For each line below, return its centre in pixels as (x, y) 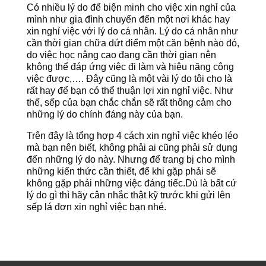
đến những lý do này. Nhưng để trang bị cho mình (131, 159)
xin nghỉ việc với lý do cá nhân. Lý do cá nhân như (132, 31)
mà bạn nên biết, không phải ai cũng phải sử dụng (132, 147)
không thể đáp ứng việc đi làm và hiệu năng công (130, 66)
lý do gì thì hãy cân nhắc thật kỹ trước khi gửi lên (128, 195)
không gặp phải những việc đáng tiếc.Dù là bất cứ (132, 183)
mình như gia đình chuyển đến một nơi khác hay (128, 19)
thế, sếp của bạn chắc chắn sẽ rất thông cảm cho (129, 102)
